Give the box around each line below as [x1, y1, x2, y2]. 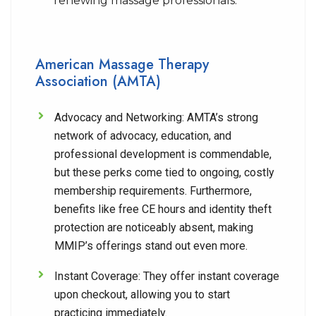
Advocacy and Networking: [54, 111, 187, 124]
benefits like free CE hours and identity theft [54, 202, 272, 216]
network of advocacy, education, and [54, 129, 231, 142]
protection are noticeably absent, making [54, 221, 253, 234]
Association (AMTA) [35, 71, 161, 92]
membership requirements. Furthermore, [54, 184, 252, 197]
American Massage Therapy [35, 54, 209, 75]
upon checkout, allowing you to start [54, 288, 230, 301]
